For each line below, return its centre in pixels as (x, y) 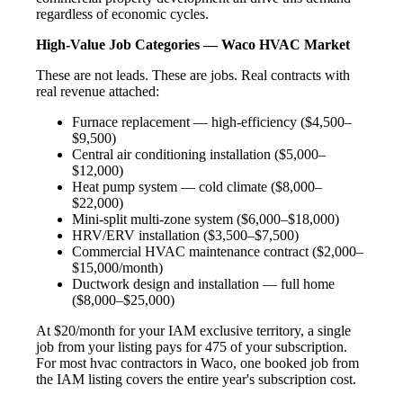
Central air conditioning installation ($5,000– (199, 154)
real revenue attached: (98, 91)
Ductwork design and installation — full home (203, 283)
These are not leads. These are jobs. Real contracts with (193, 75)
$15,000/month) (117, 267)
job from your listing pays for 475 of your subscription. (192, 346)
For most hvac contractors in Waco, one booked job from (197, 363)
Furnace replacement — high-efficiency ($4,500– (212, 121)
